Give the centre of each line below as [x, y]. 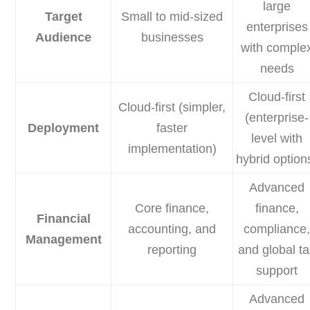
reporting [172, 250]
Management [63, 240]
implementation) [172, 149]
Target [63, 17]
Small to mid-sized [172, 17]
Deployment [64, 128]
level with [277, 139]
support [277, 271]
